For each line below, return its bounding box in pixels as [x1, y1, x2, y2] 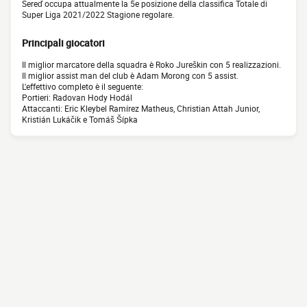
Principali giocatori [22, 36, 105, 50]
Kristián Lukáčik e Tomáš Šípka [22, 114, 138, 125]
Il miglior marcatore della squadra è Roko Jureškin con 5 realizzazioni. [22, 59, 281, 71]
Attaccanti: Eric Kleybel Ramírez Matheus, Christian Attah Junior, [22, 103, 260, 114]
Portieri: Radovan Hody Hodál [22, 92, 132, 103]
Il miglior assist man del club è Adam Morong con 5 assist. [22, 70, 238, 82]
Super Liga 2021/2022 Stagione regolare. [22, 9, 174, 21]
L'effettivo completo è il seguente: [22, 81, 143, 93]
